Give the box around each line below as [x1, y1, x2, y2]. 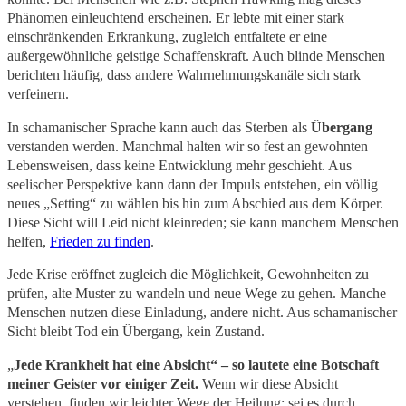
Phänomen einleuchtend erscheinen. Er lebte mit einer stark [7, 10, 344, 25]
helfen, [7, 233, 50, 249]
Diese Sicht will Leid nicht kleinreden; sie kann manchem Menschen [7, 214, 399, 230]
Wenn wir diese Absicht [198, 375, 338, 391]
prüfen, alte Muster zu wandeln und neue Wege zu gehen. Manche [7, 285, 386, 302]
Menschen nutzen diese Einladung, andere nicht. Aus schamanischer [7, 304, 397, 321]
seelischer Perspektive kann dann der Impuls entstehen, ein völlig [7, 176, 378, 192]
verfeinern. [7, 86, 69, 101]
